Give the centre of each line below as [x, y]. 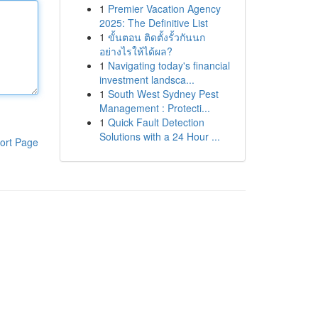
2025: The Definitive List [153, 23]
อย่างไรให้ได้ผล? [136, 51]
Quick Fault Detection [156, 122]
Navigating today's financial [169, 65]
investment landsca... [147, 79]
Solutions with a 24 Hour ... [159, 136]
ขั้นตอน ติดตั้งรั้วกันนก [156, 37]
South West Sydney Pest [163, 94]
